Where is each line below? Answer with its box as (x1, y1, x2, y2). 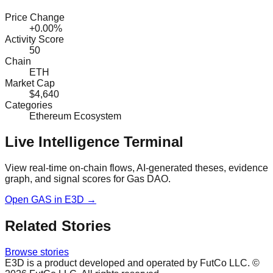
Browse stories (5, 247, 69, 258)
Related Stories (5, 218, 111, 235)
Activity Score (5, 34, 64, 44)
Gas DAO (127, 174, 168, 185)
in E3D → (52, 194, 96, 205)
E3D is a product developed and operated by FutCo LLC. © (5, 258, 260, 269)
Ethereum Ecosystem (29, 110, 121, 121)
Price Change (5, 12, 65, 23)
